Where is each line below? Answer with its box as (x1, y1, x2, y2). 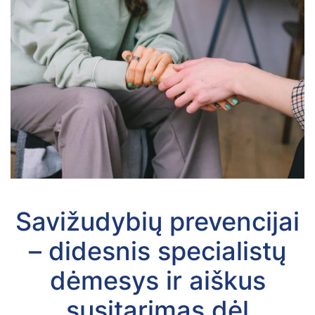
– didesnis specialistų (29, 235, 286, 266)
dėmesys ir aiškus (49, 264, 266, 296)
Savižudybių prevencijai (15, 205, 300, 237)
